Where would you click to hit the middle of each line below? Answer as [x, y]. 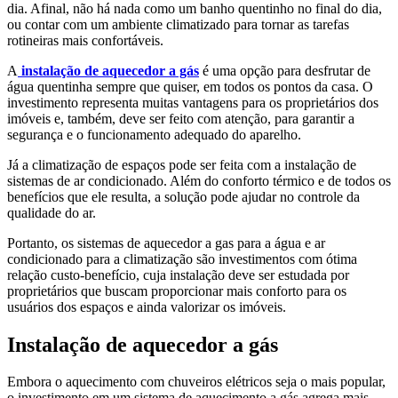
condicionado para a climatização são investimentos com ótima [182, 259]
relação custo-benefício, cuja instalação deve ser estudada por [178, 275]
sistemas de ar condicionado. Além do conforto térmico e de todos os [199, 180]
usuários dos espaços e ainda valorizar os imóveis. [147, 306]
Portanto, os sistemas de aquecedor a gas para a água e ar [166, 243]
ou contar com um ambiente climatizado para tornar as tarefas [178, 24]
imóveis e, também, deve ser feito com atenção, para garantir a [181, 118]
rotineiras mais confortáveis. [85, 40]
